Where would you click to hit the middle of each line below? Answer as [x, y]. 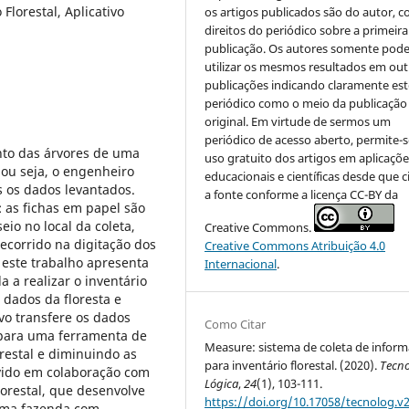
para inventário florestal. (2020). [293, 366]
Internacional [241, 264]
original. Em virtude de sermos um [298, 122]
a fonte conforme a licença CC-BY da [302, 195]
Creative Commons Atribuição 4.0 [295, 246]
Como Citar [236, 325]
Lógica [222, 384]
